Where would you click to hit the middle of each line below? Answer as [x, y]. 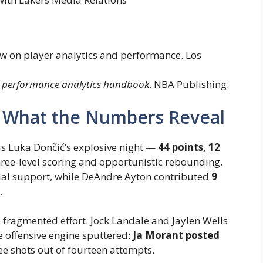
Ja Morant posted [176, 235]
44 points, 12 [189, 147]
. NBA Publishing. [189, 85]
